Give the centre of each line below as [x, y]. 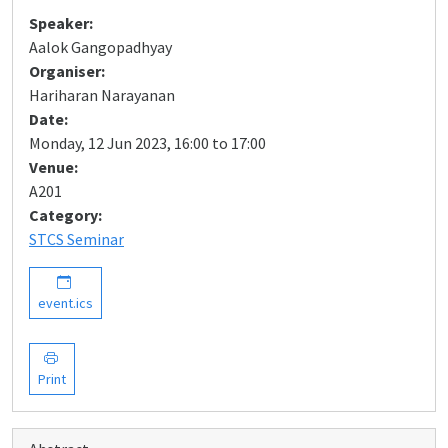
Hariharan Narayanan [102, 95]
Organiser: [67, 71]
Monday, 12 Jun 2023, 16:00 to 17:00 [147, 143]
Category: [65, 215]
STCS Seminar [76, 239]
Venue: [53, 167]
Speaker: [61, 23]
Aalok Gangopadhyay [100, 47]
